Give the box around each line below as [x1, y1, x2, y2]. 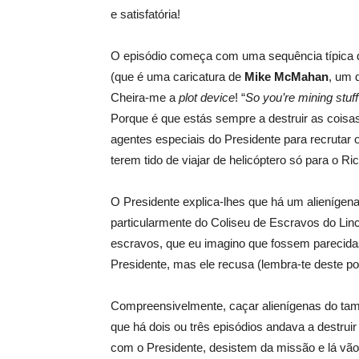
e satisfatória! [111, 7, 180, 21]
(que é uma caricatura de [111, 70, 244, 83]
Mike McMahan [244, 70, 329, 83]
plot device [179, 91, 235, 104]
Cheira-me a [111, 91, 179, 104]
